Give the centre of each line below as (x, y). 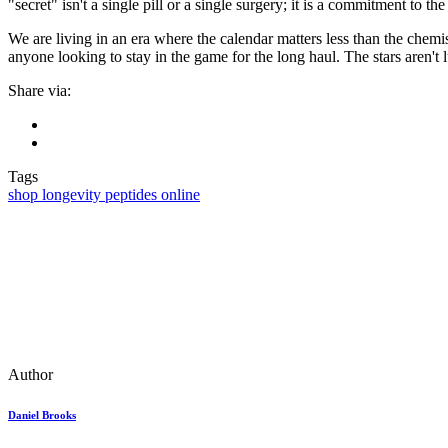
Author (30, 375)
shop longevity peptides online (104, 195)
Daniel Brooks (42, 415)
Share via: (39, 91)
